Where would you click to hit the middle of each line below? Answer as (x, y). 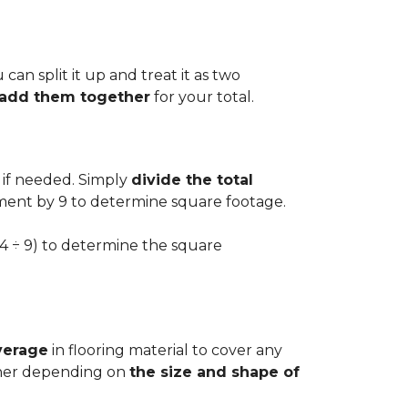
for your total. (202, 97)
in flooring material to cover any (165, 350)
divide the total (192, 180)
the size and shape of (214, 372)
